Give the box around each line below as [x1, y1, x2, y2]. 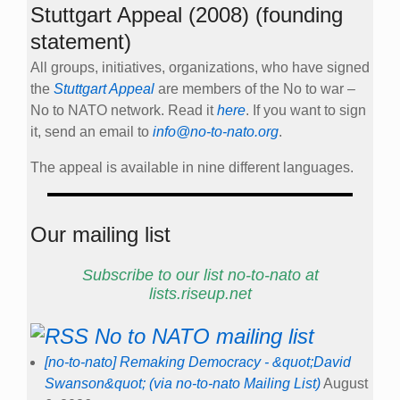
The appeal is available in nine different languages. [30, 159, 354, 175]
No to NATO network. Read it [30, 102, 217, 118]
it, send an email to [30, 123, 153, 139]
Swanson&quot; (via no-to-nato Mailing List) [45, 376, 321, 392]
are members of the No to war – [154, 80, 355, 96]
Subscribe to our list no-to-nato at [81, 265, 319, 284]
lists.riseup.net [148, 284, 252, 303]
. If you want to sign [246, 102, 366, 118]
